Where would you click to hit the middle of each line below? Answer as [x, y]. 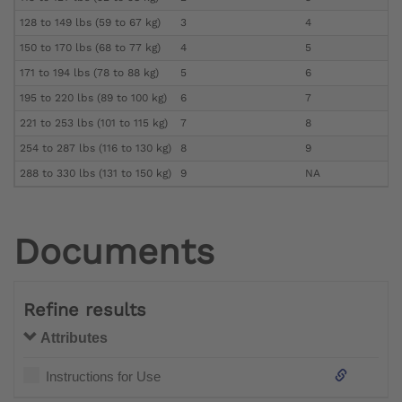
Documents [114, 251]
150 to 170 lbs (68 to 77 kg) [90, 47]
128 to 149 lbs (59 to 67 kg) [90, 22]
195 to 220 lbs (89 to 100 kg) [93, 97]
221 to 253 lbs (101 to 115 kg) [94, 122]
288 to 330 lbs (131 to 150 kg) [96, 173]
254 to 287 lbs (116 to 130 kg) [96, 148]
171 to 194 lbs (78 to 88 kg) [89, 72]
